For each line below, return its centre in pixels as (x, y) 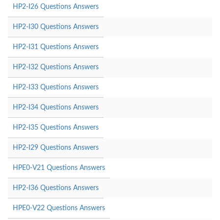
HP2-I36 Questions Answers (56, 188)
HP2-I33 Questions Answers (56, 87)
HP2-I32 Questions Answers (56, 67)
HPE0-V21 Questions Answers (59, 168)
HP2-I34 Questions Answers (56, 107)
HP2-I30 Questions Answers (56, 27)
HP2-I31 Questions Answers (56, 47)
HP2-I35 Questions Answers (56, 127)
